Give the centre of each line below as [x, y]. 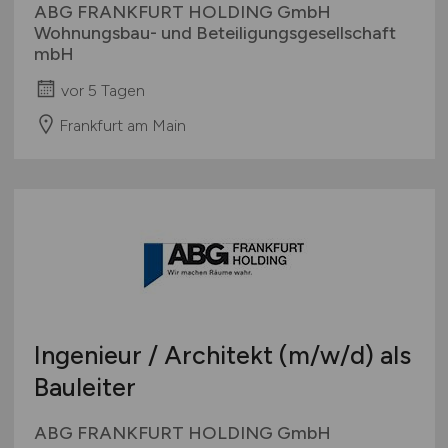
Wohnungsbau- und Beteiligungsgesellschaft [214, 33]
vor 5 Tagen [102, 90]
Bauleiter [84, 387]
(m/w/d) [326, 355]
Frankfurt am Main [122, 125]
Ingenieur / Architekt [156, 355]
